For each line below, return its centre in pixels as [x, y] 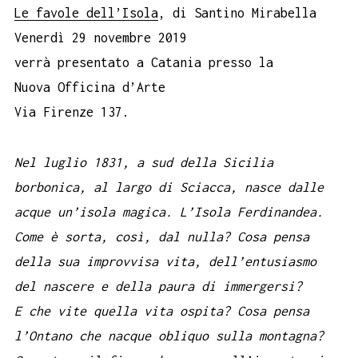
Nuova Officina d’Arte [90, 88]
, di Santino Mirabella [237, 13]
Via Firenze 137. [72, 112]
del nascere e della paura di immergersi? [158, 286]
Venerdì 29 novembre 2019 [101, 38]
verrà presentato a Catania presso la [144, 63]
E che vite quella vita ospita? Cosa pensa [162, 310]
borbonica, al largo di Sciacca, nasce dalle [169, 187]
